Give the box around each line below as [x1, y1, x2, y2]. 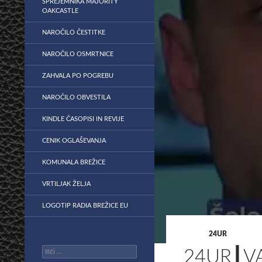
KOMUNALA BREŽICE [42, 159, 105, 166]
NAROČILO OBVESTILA [42, 94, 111, 101]
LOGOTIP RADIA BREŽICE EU [42, 202, 128, 209]
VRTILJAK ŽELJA [42, 181, 91, 187]
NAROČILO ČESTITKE [42, 29, 105, 36]
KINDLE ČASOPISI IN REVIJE [42, 116, 124, 122]
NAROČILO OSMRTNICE [42, 51, 113, 57]
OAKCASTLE [42, 8, 78, 14]
